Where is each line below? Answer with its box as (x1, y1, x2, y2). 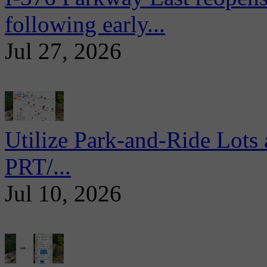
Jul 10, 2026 (5, 180, 122, 206)
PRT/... (5, 153, 71, 179)
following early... (5, 11, 165, 37)
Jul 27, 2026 (5, 38, 122, 64)
